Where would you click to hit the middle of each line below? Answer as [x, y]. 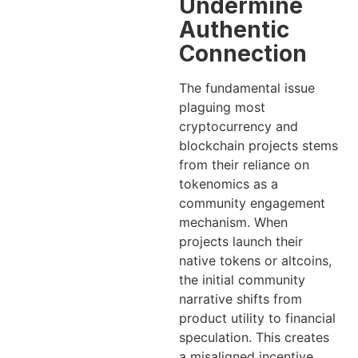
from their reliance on [244, 165]
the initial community [242, 280]
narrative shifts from [241, 299]
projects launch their [241, 242]
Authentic [234, 30]
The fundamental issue [247, 88]
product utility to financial [257, 318]
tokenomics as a [229, 184]
